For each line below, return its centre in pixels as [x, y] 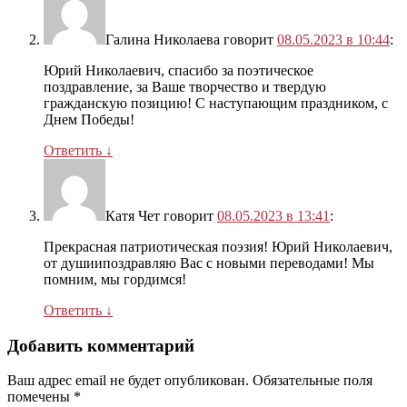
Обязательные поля [313, 381]
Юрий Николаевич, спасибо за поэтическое [179, 70]
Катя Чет [133, 215]
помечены [40, 397]
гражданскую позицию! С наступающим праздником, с [216, 103]
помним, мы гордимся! [115, 279]
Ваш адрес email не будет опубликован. [128, 381]
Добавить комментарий [101, 345]
